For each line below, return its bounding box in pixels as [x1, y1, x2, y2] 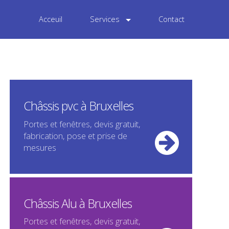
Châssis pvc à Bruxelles [23, 98, 133, 114]
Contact [158, 14, 185, 25]
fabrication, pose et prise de [23, 129, 127, 142]
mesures [23, 141, 56, 153]
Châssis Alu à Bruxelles [23, 195, 132, 212]
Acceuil [38, 14, 62, 25]
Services [90, 14, 120, 25]
